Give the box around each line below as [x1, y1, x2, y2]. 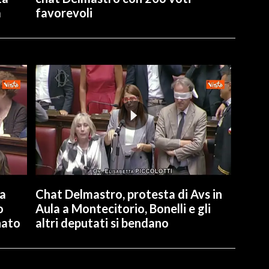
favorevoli [35, 5, 92, 20]
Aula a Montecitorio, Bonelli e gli [35, 201, 211, 216]
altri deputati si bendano [35, 215, 169, 230]
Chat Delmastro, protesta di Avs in [35, 186, 222, 201]
